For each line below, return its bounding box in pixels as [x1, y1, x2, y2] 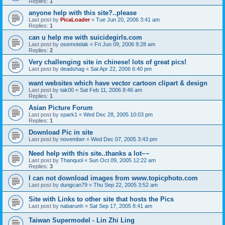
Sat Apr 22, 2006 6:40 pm [90, 66, 152, 72]
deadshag [60, 66, 84, 72]
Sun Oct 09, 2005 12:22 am [89, 157, 156, 163]
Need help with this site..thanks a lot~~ [29, 150, 150, 157]
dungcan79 [60, 182, 87, 188]
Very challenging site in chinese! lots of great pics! [29, 58, 186, 66]
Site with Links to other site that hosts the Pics [29, 195, 174, 203]
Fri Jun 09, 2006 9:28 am [94, 41, 155, 47]
